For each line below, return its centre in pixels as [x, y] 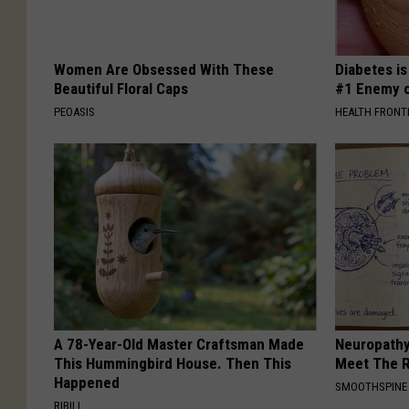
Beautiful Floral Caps [121, 89]
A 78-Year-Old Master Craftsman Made [179, 345]
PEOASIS [74, 112]
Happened [87, 383]
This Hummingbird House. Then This [173, 364]
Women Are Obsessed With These [164, 70]
